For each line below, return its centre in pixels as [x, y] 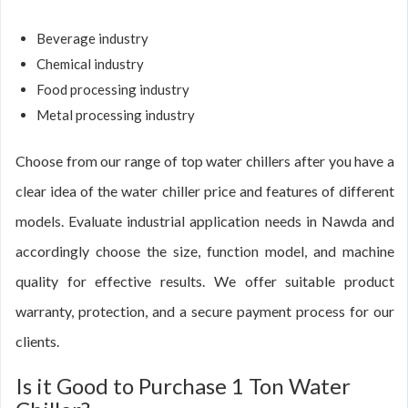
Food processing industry [113, 89]
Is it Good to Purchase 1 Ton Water [183, 386]
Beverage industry [92, 38]
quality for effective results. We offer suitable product [205, 281]
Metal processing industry [116, 115]
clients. [37, 341]
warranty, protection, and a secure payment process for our [205, 311]
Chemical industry [90, 64]
